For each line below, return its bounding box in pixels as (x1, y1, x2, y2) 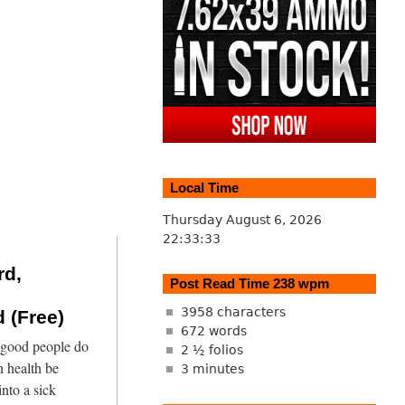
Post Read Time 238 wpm (169, 275, 329, 291)
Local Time (169, 179, 239, 195)
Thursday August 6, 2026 (162, 212, 322, 227)
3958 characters (180, 305, 286, 320)
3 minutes (180, 362, 244, 377)
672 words (180, 324, 247, 339)
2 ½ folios (180, 343, 243, 358)
